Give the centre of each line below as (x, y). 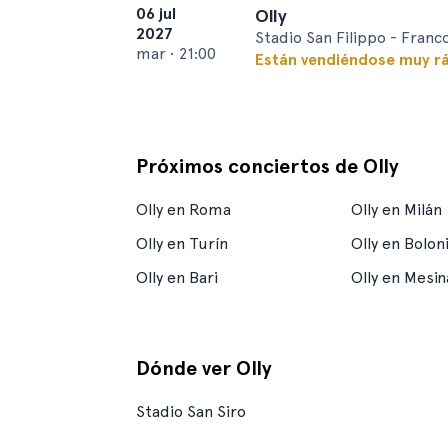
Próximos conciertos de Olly (267, 166)
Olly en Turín (182, 243)
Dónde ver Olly (204, 368)
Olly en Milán (396, 209)
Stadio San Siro (191, 411)
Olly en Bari (177, 277)
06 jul (156, 13)
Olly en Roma (183, 209)
